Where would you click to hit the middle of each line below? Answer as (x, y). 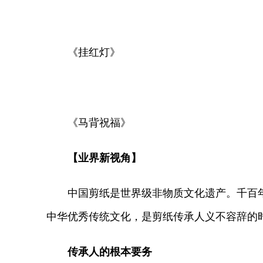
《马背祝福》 (89, 123)
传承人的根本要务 (99, 252)
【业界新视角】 (94, 158)
